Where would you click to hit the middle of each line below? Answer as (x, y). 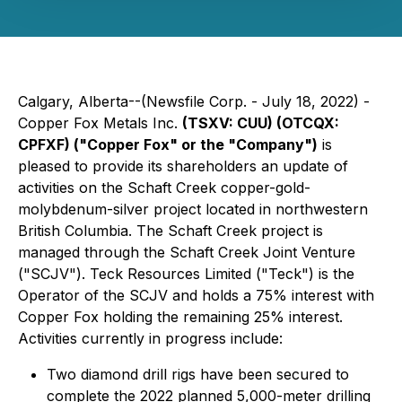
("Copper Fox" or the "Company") (196, 144)
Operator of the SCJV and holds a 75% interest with (196, 295)
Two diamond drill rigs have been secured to (198, 374)
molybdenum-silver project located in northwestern (193, 209)
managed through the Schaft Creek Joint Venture (187, 252)
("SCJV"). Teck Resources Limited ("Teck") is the (186, 274)
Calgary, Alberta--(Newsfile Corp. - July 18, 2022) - (194, 101)
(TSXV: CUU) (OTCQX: (261, 123)
